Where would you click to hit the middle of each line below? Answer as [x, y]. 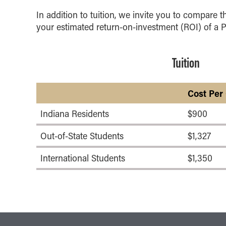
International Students [83, 158]
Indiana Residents [75, 114]
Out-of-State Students [82, 136]
